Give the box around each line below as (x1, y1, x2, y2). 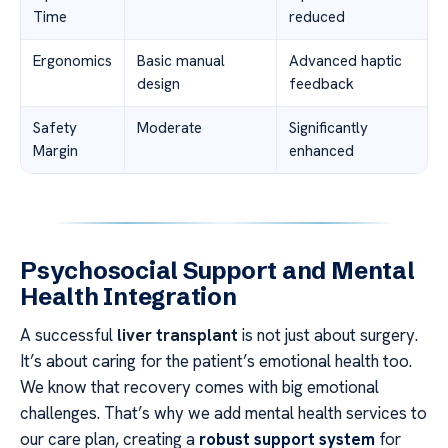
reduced (289, 6, 345, 27)
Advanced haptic (289, 50, 402, 71)
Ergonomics (33, 50, 112, 71)
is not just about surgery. (238, 323, 418, 346)
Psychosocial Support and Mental (20, 255, 415, 285)
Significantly (289, 117, 368, 138)
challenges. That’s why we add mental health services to (20, 401, 427, 424)
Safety (33, 117, 77, 138)
